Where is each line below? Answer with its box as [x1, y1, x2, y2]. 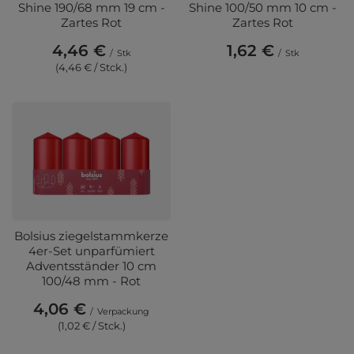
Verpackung [97, 306, 149, 318]
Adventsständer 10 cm [26, 258, 156, 274]
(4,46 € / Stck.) [55, 61, 127, 74]
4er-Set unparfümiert [28, 243, 155, 259]
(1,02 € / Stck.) [57, 319, 126, 333]
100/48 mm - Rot [42, 273, 141, 289]
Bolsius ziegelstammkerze [14, 228, 168, 244]
